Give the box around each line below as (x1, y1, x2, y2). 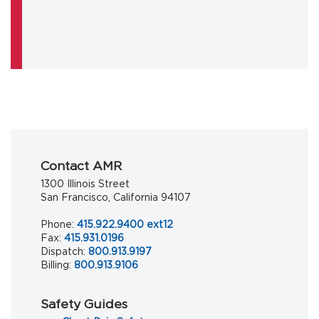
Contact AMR (41, 158, 122, 174)
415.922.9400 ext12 (77, 219, 173, 231)
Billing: (41, 259, 71, 271)
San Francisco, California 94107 (41, 192, 191, 204)
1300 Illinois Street (41, 178, 130, 190)
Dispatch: (41, 246, 85, 258)
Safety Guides (41, 296, 127, 312)
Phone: (41, 219, 74, 231)
